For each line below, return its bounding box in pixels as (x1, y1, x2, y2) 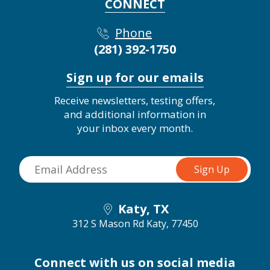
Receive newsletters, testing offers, (54, 93, 216, 108)
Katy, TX (118, 201, 169, 218)
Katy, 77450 (146, 217, 198, 231)
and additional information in (63, 107, 206, 122)
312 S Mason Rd (72, 217, 144, 231)
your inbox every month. (77, 121, 193, 136)
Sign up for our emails (66, 69, 204, 86)
